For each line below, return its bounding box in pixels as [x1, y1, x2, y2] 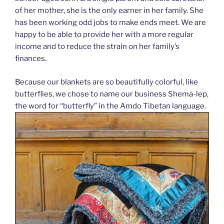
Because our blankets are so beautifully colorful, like [15, 77, 198, 86]
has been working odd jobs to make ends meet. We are [15, 18, 206, 27]
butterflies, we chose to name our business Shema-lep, [15, 89, 208, 98]
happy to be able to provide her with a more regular [15, 30, 193, 39]
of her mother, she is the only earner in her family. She [15, 6, 203, 15]
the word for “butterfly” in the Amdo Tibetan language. [15, 101, 206, 110]
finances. [15, 54, 46, 63]
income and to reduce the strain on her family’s [15, 42, 179, 51]
